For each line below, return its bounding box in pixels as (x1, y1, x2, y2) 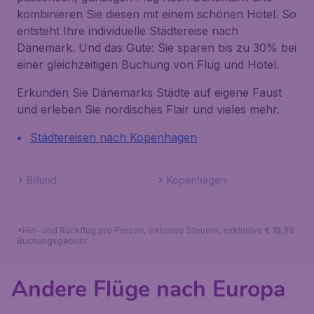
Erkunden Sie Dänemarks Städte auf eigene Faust (17, 86, 282, 100)
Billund (27, 174, 57, 186)
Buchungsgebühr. (17, 235, 88, 246)
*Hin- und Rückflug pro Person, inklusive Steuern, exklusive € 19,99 (17, 225, 294, 235)
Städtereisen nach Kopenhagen (30, 130, 197, 144)
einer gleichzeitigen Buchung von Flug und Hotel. (17, 57, 279, 71)
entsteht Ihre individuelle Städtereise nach (17, 24, 238, 38)
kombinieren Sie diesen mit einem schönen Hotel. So (17, 7, 296, 21)
